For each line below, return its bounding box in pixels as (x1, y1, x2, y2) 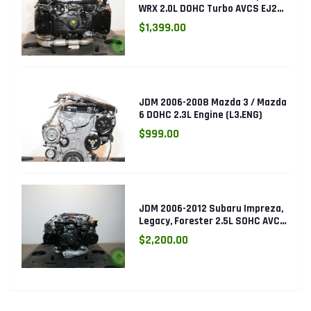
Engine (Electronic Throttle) (139, 14, 265, 28)
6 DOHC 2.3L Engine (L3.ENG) (139, 108, 263, 121)
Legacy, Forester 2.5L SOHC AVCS (139, 214, 287, 228)
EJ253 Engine (139, 226, 199, 240)
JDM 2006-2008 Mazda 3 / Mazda (139, 95, 287, 109)
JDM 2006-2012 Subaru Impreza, (139, 201, 284, 215)
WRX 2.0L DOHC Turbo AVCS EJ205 (139, 1, 289, 15)
